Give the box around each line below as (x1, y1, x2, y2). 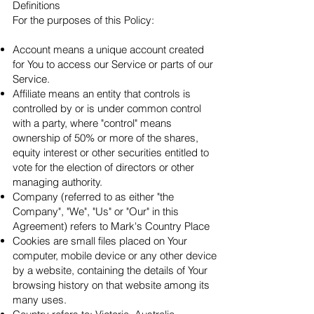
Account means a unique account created (13, 43, 204, 56)
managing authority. (13, 175, 102, 189)
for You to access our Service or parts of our (13, 57, 213, 71)
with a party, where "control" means (13, 116, 172, 130)
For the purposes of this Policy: (13, 13, 154, 27)
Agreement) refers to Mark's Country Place (13, 219, 210, 233)
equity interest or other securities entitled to (13, 146, 209, 159)
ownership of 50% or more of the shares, (13, 131, 198, 144)
